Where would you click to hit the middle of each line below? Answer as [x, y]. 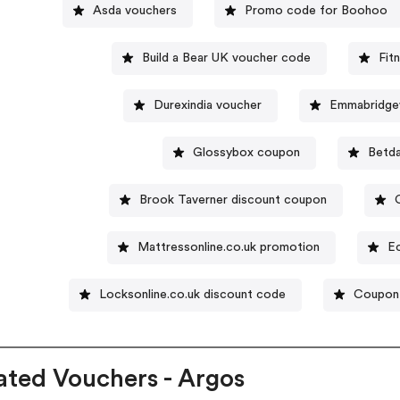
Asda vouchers [134, 10]
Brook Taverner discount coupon [233, 200]
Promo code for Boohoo [316, 10]
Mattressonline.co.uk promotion [229, 247]
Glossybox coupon [247, 152]
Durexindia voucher [207, 105]
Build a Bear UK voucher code [226, 58]
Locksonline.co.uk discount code [193, 294]
